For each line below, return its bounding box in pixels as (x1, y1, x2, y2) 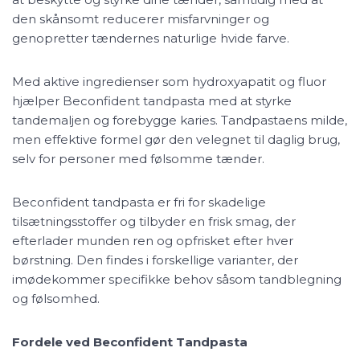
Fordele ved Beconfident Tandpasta (12, 334, 247, 350)
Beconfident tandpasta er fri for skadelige (12, 194, 266, 210)
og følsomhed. (12, 291, 100, 306)
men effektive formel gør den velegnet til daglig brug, (12, 132, 340, 147)
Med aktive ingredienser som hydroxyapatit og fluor (12, 74, 326, 89)
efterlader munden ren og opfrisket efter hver (12, 233, 293, 248)
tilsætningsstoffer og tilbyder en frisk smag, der (12, 214, 296, 229)
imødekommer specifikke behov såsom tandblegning (12, 272, 342, 287)
